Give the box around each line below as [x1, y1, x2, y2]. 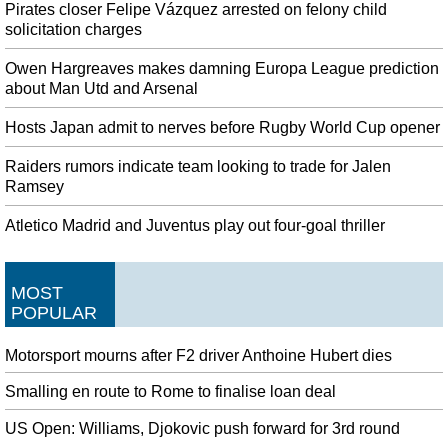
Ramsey [5, 177, 64, 195]
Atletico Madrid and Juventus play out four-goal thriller [5, 216, 385, 234]
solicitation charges [5, 20, 142, 38]
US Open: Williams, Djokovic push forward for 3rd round [5, 420, 400, 438]
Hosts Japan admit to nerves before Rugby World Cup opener [5, 118, 440, 136]
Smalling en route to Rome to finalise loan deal [5, 383, 336, 401]
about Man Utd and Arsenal [5, 79, 198, 97]
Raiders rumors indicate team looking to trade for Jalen [5, 157, 391, 175]
